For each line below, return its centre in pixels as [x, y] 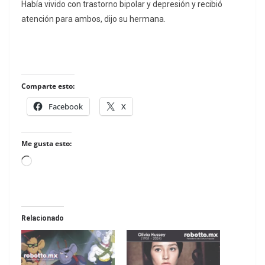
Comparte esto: [48, 86]
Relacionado [43, 219]
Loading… [51, 163]
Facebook [66, 107]
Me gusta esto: [46, 144]
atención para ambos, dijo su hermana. [93, 19]
